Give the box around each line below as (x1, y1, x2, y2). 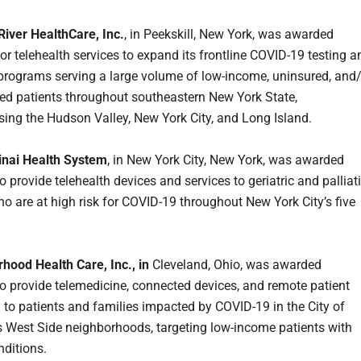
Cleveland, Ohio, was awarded (149, 257, 322, 273)
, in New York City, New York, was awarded (107, 152, 344, 168)
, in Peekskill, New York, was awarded (124, 27, 334, 43)
